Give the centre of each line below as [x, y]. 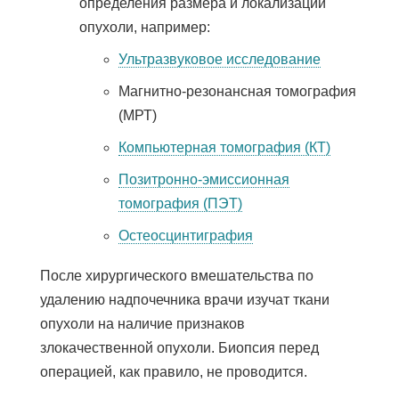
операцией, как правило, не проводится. [173, 371]
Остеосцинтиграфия [185, 235]
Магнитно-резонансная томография [237, 91]
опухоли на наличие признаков [142, 323]
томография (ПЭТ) [180, 203]
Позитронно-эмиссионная [204, 179]
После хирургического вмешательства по [176, 275]
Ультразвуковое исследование [219, 59]
